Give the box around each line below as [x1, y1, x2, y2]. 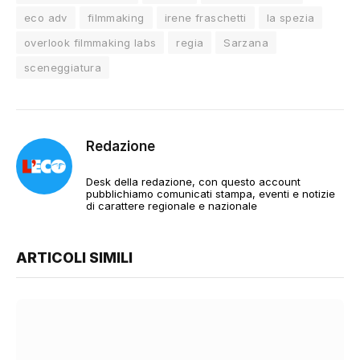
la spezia [266, 11, 315, 25]
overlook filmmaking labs [24, 36, 157, 50]
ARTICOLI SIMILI [16, 249, 133, 267]
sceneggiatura [24, 61, 102, 75]
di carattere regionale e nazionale [86, 199, 257, 213]
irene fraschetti [164, 11, 247, 25]
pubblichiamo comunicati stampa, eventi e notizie [86, 187, 335, 201]
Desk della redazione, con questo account [86, 175, 301, 189]
